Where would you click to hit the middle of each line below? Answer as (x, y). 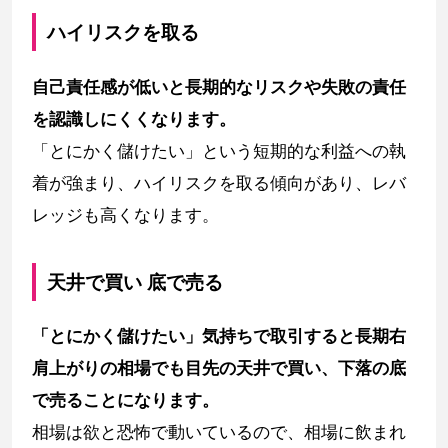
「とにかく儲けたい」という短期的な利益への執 (219, 150)
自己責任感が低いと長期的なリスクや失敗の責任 (219, 86)
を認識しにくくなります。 (134, 118)
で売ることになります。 (125, 400)
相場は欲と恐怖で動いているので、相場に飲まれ (219, 432)
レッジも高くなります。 (125, 214)
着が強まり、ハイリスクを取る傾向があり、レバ (219, 182)
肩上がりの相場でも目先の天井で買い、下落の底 (219, 368)
